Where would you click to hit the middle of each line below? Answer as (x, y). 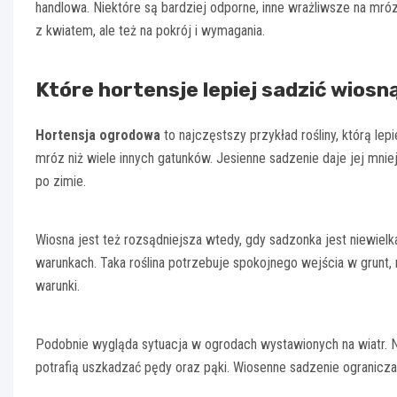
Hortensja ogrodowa (98, 136)
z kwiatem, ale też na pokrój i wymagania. (150, 31)
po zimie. (61, 182)
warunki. (58, 286)
